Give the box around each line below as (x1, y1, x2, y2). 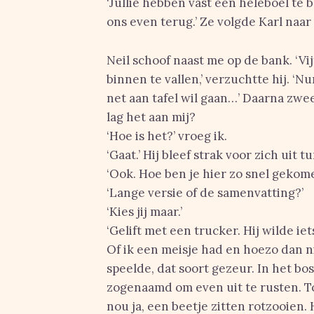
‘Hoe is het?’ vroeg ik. (107, 128, 227, 144)
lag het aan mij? (107, 109, 196, 125)
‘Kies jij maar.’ (107, 204, 182, 219)
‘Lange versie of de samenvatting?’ (107, 185, 303, 200)
